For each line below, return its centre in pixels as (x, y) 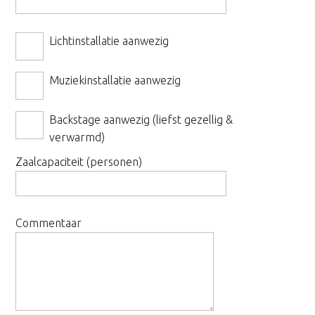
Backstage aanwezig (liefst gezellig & (141, 120)
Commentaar (49, 223)
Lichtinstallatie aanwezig (109, 41)
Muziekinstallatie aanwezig (115, 80)
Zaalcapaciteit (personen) (79, 162)
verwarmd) (77, 137)
